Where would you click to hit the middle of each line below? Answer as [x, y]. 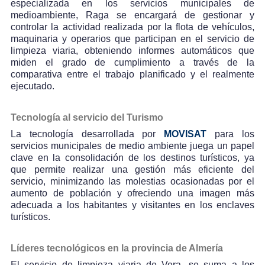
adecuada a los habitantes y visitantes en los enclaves [132, 205]
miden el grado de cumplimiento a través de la [132, 62]
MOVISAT [185, 134]
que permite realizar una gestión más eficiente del [132, 169]
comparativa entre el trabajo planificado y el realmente [132, 74]
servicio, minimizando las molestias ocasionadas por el [132, 181]
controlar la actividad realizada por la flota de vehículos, [132, 27]
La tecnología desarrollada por [88, 134]
